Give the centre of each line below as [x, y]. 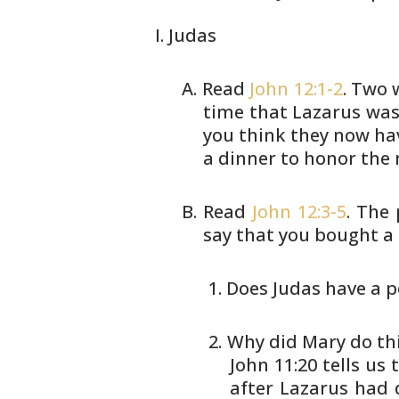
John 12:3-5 [300, 212]
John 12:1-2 [296, 89]
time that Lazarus [282, 112]
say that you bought [291, 235]
